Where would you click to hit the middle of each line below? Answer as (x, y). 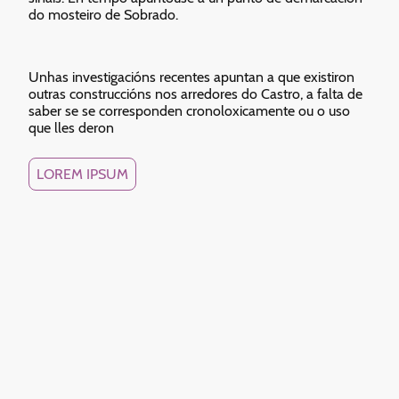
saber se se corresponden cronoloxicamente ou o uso (189, 111)
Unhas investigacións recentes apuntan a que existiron (191, 77)
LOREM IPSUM (82, 175)
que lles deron (73, 128)
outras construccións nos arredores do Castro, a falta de (195, 94)
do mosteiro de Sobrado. (105, 15)
